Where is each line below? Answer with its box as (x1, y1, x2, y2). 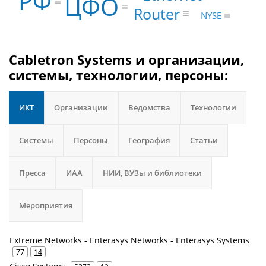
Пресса (19, 167, 46, 178)
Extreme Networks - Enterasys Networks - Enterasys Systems (9, 235, 249, 246)
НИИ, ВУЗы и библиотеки (103, 167, 202, 178)
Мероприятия (19, 200, 72, 211)
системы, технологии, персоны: (9, 66, 228, 84)
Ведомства (128, 102, 170, 113)
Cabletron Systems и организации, (9, 50, 244, 68)
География (128, 135, 170, 145)
